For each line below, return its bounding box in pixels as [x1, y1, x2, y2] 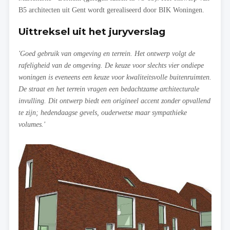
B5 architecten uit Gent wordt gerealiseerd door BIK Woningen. [18, 6, 204, 14]
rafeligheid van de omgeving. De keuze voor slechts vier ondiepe [18, 61, 204, 70]
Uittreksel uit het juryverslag [18, 26, 165, 38]
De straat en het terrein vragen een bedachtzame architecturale [18, 85, 199, 93]
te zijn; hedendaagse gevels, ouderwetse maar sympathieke [18, 108, 187, 117]
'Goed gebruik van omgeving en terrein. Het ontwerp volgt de [18, 49, 195, 58]
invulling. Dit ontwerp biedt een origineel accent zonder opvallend [18, 97, 210, 105]
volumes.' [18, 120, 45, 129]
